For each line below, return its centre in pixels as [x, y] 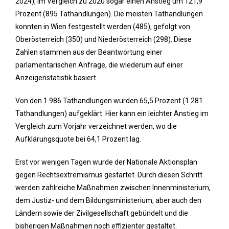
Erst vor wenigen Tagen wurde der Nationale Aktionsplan [106, 162]
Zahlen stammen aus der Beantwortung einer [89, 52]
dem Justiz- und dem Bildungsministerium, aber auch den [108, 200]
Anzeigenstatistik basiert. [56, 77]
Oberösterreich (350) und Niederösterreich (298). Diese [104, 39]
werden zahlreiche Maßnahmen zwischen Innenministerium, [113, 187]
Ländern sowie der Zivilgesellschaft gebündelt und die [102, 213]
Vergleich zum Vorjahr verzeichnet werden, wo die [96, 126]
